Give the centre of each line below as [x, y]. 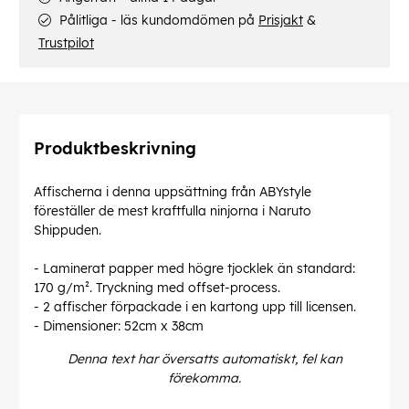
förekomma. [204, 378]
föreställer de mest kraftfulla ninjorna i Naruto [173, 211]
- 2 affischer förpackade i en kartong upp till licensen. [195, 307]
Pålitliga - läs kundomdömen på [157, 21]
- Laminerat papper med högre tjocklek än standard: [194, 269]
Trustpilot [66, 43]
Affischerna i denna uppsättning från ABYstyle [173, 192]
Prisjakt [281, 21]
